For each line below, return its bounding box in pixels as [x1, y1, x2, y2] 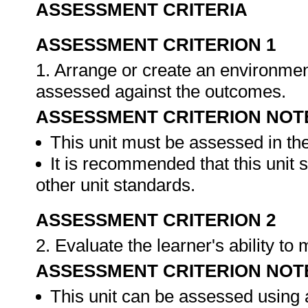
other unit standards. [36, 175, 200, 195]
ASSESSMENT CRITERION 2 [36, 210, 276, 230]
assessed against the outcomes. [36, 81, 291, 102]
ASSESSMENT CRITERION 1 [36, 34, 276, 55]
